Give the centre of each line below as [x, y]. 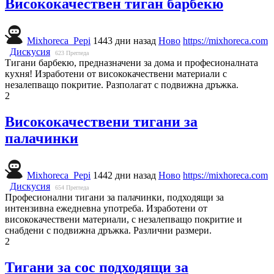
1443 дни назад [124, 41]
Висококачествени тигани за [101, 122]
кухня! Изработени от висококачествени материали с [116, 74]
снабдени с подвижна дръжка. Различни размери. [108, 230]
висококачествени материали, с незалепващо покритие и [124, 219]
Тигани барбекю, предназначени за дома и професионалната [131, 63]
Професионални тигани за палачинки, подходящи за [114, 197]
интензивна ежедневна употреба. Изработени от [106, 208]
